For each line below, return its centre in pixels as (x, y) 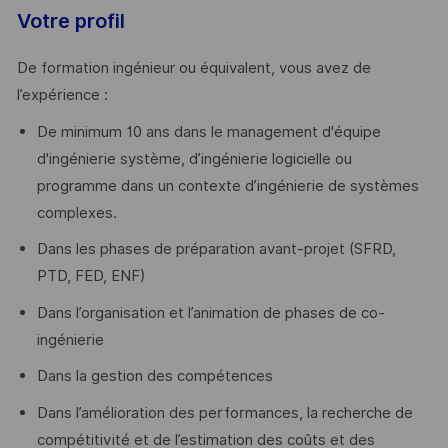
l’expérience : (62, 95)
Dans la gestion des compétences (154, 376)
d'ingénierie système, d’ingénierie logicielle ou (194, 158)
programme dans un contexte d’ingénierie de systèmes (227, 185)
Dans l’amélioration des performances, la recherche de (224, 412)
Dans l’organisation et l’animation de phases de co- (210, 312)
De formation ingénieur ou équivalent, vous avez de (193, 68)
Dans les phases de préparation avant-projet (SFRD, (216, 249)
